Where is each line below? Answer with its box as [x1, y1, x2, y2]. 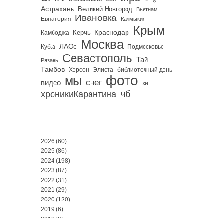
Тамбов [41, 65, 65, 73]
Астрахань [41, 4, 74, 13]
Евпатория [41, 15, 71, 22]
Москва [81, 37, 124, 51]
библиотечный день [117, 66, 172, 73]
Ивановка [75, 12, 117, 23]
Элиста [93, 66, 113, 73]
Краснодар [94, 28, 129, 36]
